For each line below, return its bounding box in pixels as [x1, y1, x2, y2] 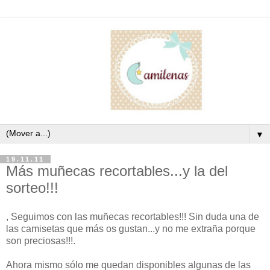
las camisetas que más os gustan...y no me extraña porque [6, 223, 256, 234]
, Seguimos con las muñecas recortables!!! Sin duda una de [6, 211, 259, 222]
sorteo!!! [6, 179, 58, 196]
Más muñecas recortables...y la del [6, 162, 228, 179]
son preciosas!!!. [6, 235, 75, 246]
